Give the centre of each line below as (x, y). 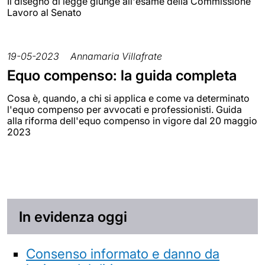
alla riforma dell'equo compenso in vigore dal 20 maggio (132, 121)
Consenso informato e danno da (123, 253)
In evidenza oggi (73, 216)
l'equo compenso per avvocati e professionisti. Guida (125, 110)
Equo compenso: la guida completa (122, 76)
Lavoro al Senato (44, 13)
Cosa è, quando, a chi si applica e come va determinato (128, 98)
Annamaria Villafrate (116, 56)
